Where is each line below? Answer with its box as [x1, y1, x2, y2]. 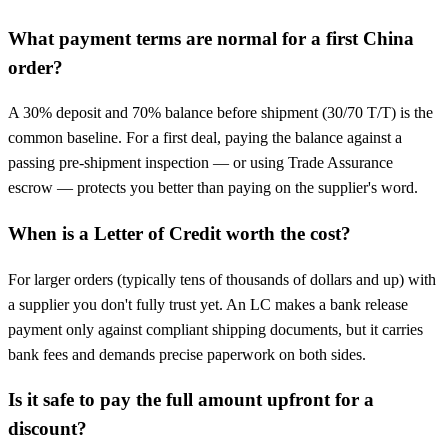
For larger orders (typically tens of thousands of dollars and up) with [8, 270, 436, 288]
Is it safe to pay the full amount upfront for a [8, 389, 374, 411]
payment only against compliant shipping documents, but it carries [8, 320, 423, 338]
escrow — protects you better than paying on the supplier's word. [8, 179, 418, 197]
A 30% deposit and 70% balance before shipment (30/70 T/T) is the [8, 104, 433, 122]
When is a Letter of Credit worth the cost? [8, 222, 351, 244]
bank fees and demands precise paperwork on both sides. [8, 345, 366, 363]
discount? [8, 418, 87, 440]
